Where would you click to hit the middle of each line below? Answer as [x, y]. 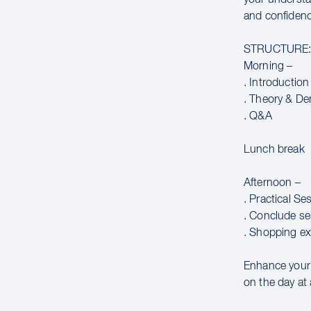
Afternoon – [272, 183]
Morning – [268, 66]
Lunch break [274, 150]
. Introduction [277, 83]
